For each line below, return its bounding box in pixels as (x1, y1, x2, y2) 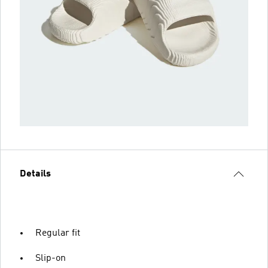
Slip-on (35, 254, 66, 263)
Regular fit (35, 229, 80, 238)
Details (20, 169, 51, 179)
